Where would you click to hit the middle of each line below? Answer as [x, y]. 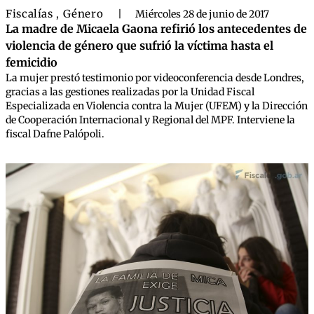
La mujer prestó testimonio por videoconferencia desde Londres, [155, 78]
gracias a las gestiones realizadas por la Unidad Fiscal [130, 92]
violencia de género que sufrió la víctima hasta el [139, 46]
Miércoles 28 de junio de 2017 [202, 14]
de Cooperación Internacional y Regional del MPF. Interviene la [150, 120]
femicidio [32, 62]
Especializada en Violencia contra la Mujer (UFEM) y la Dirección [157, 106]
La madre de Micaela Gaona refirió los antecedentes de [156, 29]
